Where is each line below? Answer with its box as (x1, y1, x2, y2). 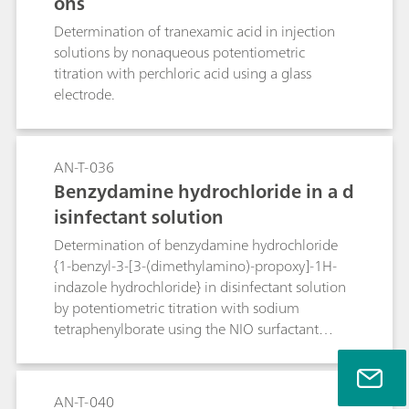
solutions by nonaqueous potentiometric (54, 39, 305, 65)
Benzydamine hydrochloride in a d (54, 175, 354, 207)
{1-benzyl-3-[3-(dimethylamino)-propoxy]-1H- (54, 253, 337, 278)
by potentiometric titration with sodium (54, 295, 299, 320)
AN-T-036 (54, 154, 114, 180)
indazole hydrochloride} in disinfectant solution (54, 274, 346, 299)
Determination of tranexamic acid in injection (54, 18, 335, 44)
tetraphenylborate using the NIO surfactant (54, 316, 319, 341)
